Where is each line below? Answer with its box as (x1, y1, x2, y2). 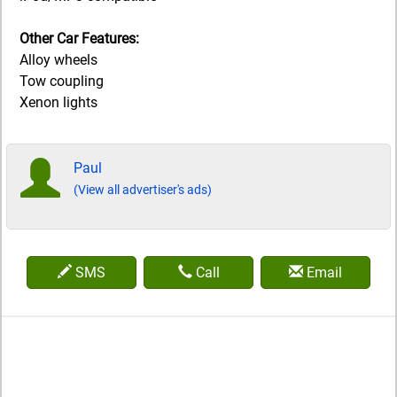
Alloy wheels (19, 51, 97, 68)
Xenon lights (19, 93, 97, 111)
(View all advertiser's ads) (74, 182, 212, 197)
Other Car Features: (19, 29, 139, 47)
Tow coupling (19, 72, 104, 90)
